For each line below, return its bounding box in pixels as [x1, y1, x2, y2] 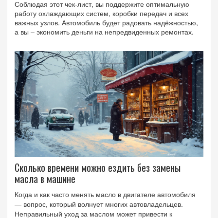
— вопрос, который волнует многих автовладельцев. [15, 199, 183, 209]
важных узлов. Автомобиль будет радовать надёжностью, [15, 18, 198, 27]
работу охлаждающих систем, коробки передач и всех [15, 8, 188, 18]
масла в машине [15, 171, 75, 186]
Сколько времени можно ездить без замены [15, 160, 181, 175]
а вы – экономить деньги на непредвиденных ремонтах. [15, 27, 194, 36]
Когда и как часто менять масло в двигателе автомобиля [15, 189, 196, 200]
